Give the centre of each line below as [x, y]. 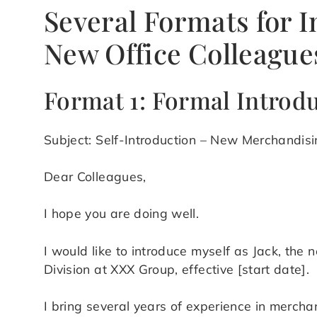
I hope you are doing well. [122, 213]
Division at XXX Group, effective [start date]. [177, 269]
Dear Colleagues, [95, 176]
